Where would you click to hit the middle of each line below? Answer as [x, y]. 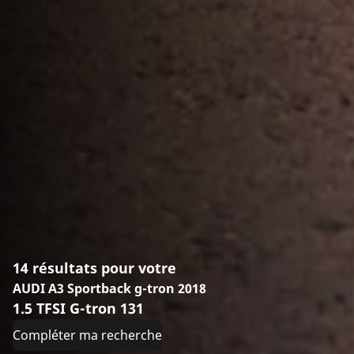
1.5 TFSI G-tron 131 [78, 309]
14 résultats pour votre [94, 268]
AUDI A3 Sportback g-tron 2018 [109, 289]
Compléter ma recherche [87, 335]
